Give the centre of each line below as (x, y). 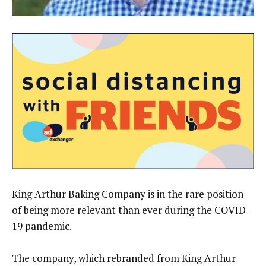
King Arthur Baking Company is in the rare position (128, 194)
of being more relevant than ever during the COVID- (131, 210)
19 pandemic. (42, 226)
